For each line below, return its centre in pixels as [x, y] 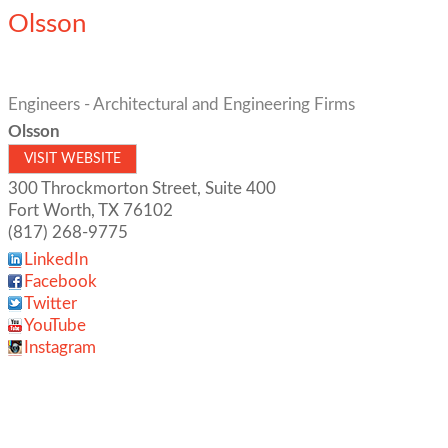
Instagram [60, 347]
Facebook [60, 281]
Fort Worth [49, 210]
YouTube [55, 325]
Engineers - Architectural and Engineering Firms [181, 104]
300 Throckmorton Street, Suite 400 [142, 188]
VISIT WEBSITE [72, 159]
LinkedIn [56, 259]
